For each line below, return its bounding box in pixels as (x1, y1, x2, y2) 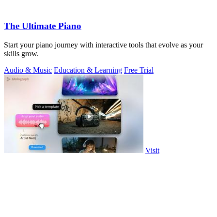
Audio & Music (4, 65, 52, 74)
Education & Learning (54, 65, 122, 74)
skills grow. (4, 49, 39, 58)
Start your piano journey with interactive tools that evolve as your (4, 40, 203, 49)
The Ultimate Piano (4, 21, 81, 31)
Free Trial (124, 65, 154, 74)
